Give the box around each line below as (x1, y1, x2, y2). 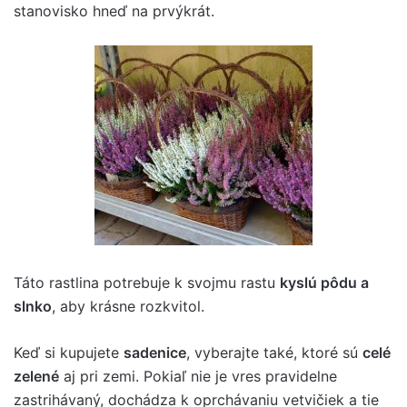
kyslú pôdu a (280, 273, 369, 292)
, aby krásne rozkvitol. (52, 296, 204, 315)
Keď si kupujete (14, 342, 124, 362)
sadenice (124, 342, 186, 362)
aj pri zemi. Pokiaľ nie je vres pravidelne (59, 366, 337, 385)
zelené (14, 366, 59, 385)
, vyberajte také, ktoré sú (186, 342, 362, 362)
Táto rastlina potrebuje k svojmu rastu (14, 273, 280, 292)
